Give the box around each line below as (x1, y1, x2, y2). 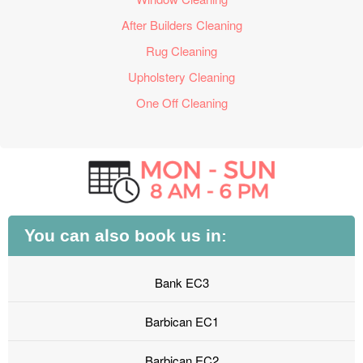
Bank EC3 (154, 274, 209, 292)
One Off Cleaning (135, 94, 228, 111)
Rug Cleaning (146, 42, 217, 59)
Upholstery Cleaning (128, 68, 235, 85)
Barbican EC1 (144, 313, 219, 331)
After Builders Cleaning (121, 16, 242, 33)
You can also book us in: (24, 224, 227, 249)
